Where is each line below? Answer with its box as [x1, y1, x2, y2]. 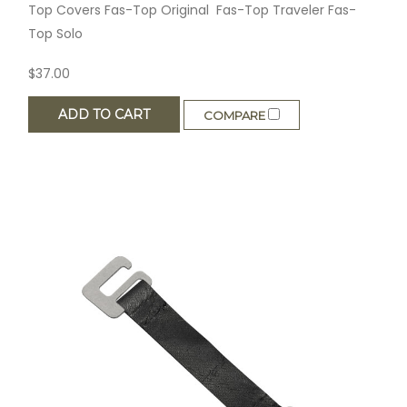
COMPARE [203, 107, 268, 123]
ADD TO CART [57, 106, 150, 124]
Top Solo [27, 25, 90, 44]
